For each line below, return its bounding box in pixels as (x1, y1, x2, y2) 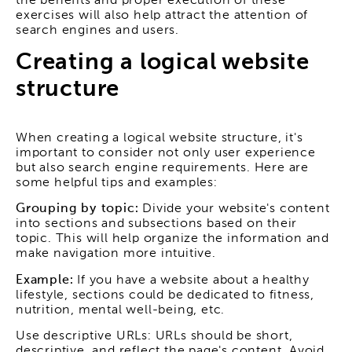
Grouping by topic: (16, 203, 139, 216)
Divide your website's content (138, 203, 330, 216)
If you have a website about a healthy (73, 273, 310, 287)
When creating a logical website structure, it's (16, 131, 303, 145)
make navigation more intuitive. (16, 247, 216, 261)
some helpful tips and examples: (16, 176, 218, 189)
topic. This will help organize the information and (16, 233, 329, 246)
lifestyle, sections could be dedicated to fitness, (16, 288, 314, 302)
